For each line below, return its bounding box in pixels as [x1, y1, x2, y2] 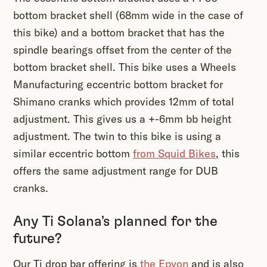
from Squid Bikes [133, 147, 216, 161]
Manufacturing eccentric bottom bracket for [13, 77, 223, 92]
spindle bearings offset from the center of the [13, 43, 232, 57]
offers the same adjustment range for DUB [13, 164, 218, 178]
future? [13, 232, 62, 247]
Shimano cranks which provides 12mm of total [13, 95, 234, 109]
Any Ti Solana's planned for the [13, 215, 218, 229]
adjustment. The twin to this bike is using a [13, 129, 221, 144]
